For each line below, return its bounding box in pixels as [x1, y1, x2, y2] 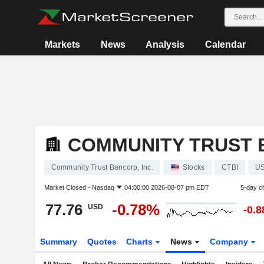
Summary [39, 237, 77, 246]
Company [210, 237, 251, 246]
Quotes [87, 237, 117, 246]
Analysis [146, 39, 185, 49]
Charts [126, 237, 156, 246]
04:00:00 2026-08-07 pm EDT [124, 184, 209, 191]
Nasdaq [91, 184, 114, 191]
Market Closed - [44, 184, 92, 191]
